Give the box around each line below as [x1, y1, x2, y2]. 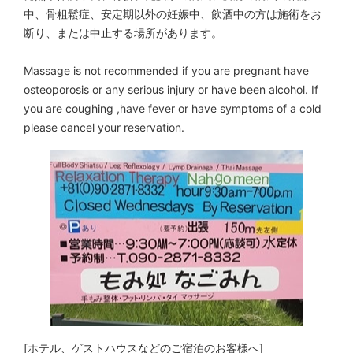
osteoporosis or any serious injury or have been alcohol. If [24, 82, 318, 96]
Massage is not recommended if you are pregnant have [24, 63, 309, 77]
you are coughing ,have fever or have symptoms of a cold [24, 101, 321, 115]
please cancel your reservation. [24, 120, 184, 134]
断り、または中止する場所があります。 [24, 25, 222, 39]
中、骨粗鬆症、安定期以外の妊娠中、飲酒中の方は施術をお [24, 6, 321, 20]
